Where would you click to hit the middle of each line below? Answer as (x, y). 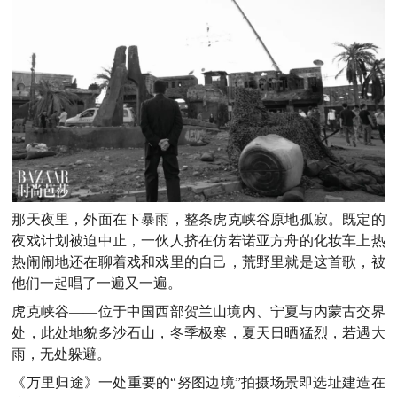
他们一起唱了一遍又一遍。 (97, 284)
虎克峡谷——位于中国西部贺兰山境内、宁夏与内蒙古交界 (198, 312)
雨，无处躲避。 (62, 354)
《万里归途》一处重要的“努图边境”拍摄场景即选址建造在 (198, 383)
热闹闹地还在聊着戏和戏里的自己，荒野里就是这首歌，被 (198, 262)
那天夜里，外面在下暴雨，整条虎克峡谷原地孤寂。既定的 (198, 220)
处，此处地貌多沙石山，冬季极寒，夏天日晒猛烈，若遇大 (198, 333)
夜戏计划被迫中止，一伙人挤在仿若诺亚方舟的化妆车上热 (198, 241)
